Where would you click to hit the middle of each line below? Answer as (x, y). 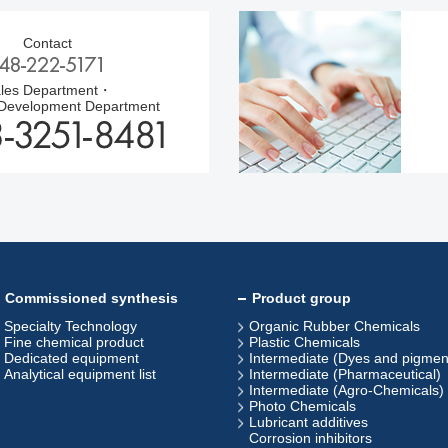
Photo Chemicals (302, 406)
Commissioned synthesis (91, 298)
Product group (301, 298)
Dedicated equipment (71, 358)
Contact (47, 43)
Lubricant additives (308, 422)
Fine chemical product (74, 342)
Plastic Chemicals (304, 342)
